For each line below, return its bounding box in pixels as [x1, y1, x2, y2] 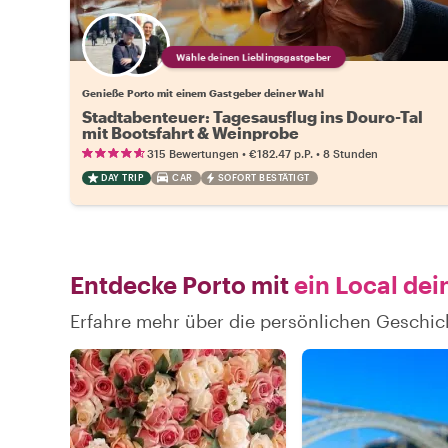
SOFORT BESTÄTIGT [217, 171, 310, 183]
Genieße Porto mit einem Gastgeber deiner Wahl [82, 86, 324, 99]
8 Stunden [323, 146, 378, 160]
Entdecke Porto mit [70, 269, 289, 299]
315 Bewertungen [147, 146, 239, 160]
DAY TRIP [101, 171, 143, 183]
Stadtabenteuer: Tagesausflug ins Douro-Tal [82, 106, 423, 126]
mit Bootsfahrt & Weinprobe [82, 122, 299, 142]
